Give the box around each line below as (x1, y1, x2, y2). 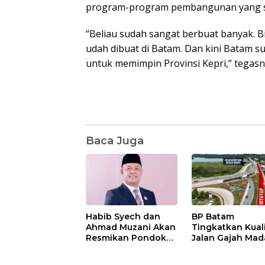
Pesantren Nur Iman (86, 243, 173, 254)
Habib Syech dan (86, 211, 160, 222)
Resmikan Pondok (86, 232, 166, 243)
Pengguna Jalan (192, 243, 263, 254)
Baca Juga (86, 134, 144, 147)
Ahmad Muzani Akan (86, 221, 176, 232)
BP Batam (192, 211, 235, 222)
